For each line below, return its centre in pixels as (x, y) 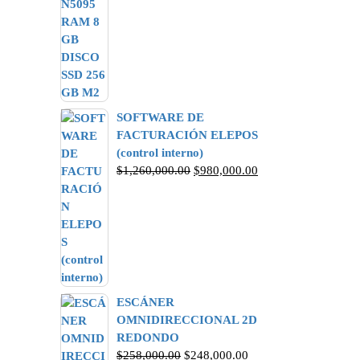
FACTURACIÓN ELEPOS (187, 135)
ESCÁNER (145, 302)
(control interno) (160, 153)
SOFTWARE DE (160, 117)
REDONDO (148, 337)
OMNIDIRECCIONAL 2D (187, 320)
